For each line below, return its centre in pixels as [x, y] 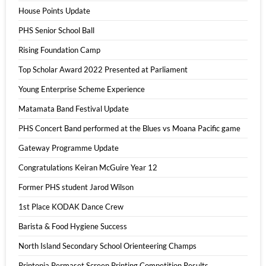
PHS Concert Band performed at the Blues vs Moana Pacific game [129, 128]
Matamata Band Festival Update [74, 108]
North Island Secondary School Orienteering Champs [107, 246]
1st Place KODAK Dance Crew [71, 206]
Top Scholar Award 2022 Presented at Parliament [103, 69]
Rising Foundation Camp [59, 50]
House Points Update [54, 10]
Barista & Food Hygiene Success [73, 226]
